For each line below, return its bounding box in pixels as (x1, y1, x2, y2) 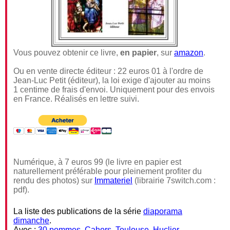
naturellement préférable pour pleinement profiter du (13, 167, 202, 176)
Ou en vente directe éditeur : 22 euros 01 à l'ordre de (13, 67, 203, 75)
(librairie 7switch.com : (132, 176, 216, 185)
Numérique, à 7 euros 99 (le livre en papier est (13, 158, 181, 166)
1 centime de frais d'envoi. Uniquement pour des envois (13, 85, 215, 94)
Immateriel (94, 176, 132, 185)
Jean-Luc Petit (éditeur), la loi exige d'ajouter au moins (13, 76, 210, 85)
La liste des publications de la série (13, 207, 143, 216)
